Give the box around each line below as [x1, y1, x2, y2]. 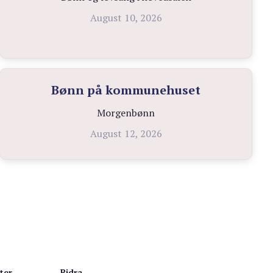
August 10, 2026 [90, 11, 162, 25]
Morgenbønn [97, 106, 155, 120]
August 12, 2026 [90, 127, 162, 141]
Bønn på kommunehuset [51, 82, 201, 99]
